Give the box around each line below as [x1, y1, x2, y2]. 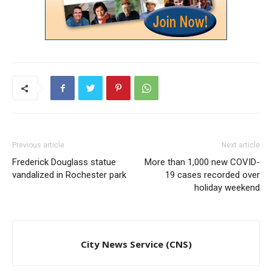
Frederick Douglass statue [12, 157, 116, 168]
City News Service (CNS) [80, 238, 192, 251]
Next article [222, 141, 260, 150]
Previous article [12, 141, 64, 150]
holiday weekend [194, 182, 260, 194]
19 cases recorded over [165, 169, 260, 181]
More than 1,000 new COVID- [144, 157, 260, 168]
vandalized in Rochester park [12, 169, 126, 181]
